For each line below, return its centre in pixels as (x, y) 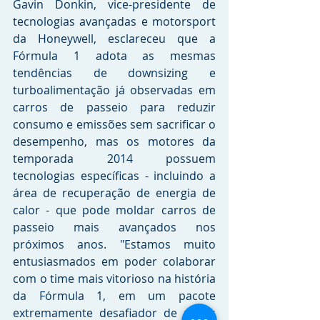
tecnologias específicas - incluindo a (114, 176)
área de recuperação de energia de (114, 193)
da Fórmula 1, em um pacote (114, 296)
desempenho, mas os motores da (114, 142)
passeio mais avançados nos (114, 227)
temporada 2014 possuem (114, 159)
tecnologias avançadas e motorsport (114, 22)
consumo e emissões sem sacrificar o (114, 125)
